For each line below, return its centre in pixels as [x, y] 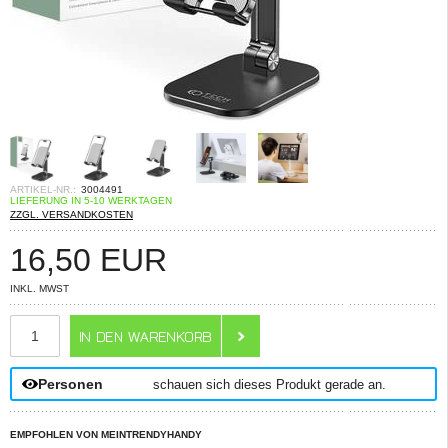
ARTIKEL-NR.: [43, 189]
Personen [70, 384]
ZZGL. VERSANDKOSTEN [71, 214]
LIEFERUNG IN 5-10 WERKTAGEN [91, 200]
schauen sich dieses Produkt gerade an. [269, 384]
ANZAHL [35, 320]
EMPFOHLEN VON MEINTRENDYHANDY [106, 434]
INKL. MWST [39, 288]
